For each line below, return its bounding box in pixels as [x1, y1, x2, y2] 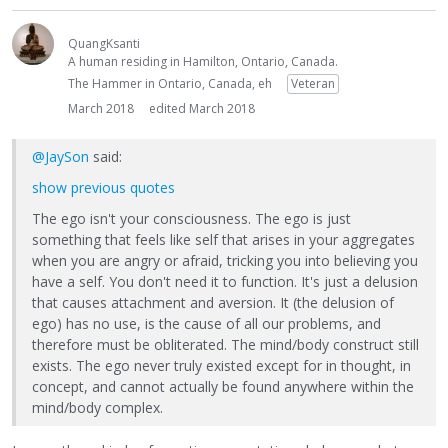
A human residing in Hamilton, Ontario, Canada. [68, 53, 338, 71]
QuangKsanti [68, 35, 140, 53]
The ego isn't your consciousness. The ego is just [32, 209, 351, 229]
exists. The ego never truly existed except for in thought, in [32, 356, 411, 376]
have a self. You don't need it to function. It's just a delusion [32, 272, 418, 292]
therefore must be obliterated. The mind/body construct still [32, 335, 419, 355]
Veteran [291, 75, 335, 93]
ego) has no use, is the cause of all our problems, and [32, 314, 381, 334]
